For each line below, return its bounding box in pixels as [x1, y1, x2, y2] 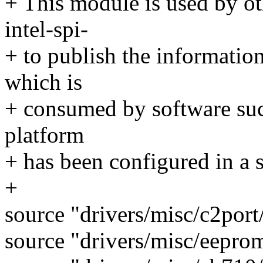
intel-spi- [5, 16, 88, 42]
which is [5, 69, 82, 95]
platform [5, 122, 84, 148]
